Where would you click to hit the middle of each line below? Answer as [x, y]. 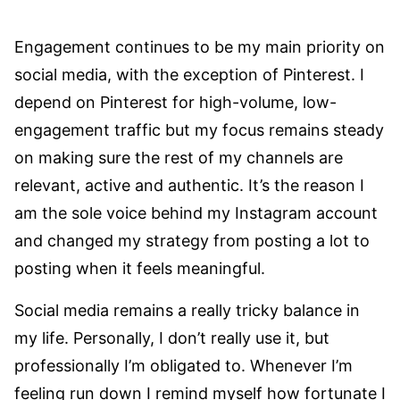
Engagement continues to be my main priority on [200, 46]
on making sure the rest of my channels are [179, 157]
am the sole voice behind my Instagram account [196, 212]
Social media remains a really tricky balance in [187, 310]
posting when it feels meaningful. [140, 268]
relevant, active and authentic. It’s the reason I [189, 185]
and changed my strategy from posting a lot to [192, 240]
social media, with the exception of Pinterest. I [189, 74]
